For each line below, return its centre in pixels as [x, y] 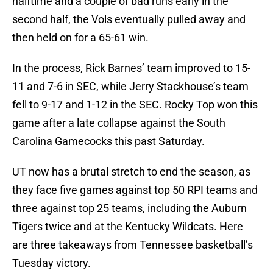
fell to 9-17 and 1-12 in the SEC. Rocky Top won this [135, 105]
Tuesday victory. [51, 263]
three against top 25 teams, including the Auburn [129, 208]
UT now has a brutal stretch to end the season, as [131, 172]
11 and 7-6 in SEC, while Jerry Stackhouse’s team [130, 87]
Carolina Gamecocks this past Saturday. [108, 141]
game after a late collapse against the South [119, 123]
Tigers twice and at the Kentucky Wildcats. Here [128, 227]
